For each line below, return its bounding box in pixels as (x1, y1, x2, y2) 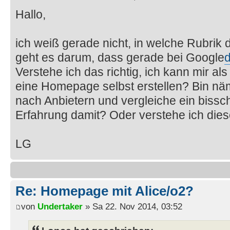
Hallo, (15, 8, 46, 22)
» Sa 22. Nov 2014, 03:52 (83, 201, 182, 212)
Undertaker (37, 201, 83, 212)
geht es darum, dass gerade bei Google (15, 51, 224, 65)
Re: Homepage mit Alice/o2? (15, 183, 194, 199)
